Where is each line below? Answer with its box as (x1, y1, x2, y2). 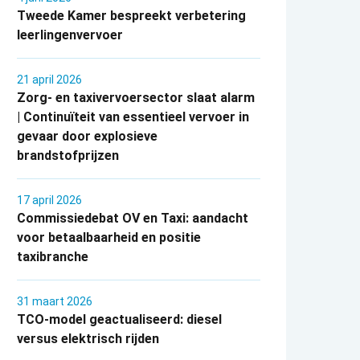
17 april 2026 (17, 194, 83, 207)
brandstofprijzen (17, 148, 120, 164)
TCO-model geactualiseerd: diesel (17, 312, 223, 328)
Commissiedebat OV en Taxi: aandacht (17, 211, 249, 227)
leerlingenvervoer (17, 27, 124, 43)
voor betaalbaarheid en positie (17, 230, 202, 246)
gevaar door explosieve (17, 129, 158, 145)
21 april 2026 (17, 73, 83, 87)
